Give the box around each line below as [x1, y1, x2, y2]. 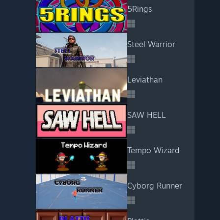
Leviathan [127, 75, 163, 84]
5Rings [127, 4, 152, 14]
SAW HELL [127, 110, 166, 120]
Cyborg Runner [127, 181, 182, 191]
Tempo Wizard [127, 145, 179, 155]
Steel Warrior [127, 39, 175, 49]
